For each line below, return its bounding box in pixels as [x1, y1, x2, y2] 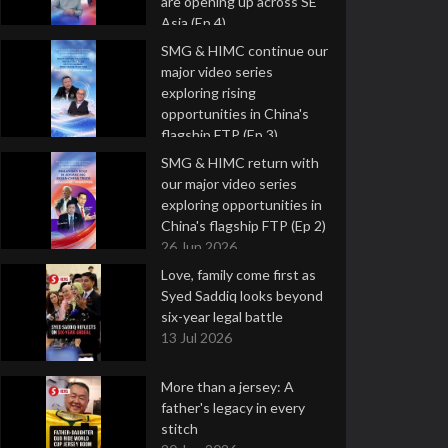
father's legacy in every [161, 399, 305, 416]
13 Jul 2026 [161, 329, 232, 346]
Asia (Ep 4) [161, 14, 226, 31]
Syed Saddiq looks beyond [161, 287, 323, 304]
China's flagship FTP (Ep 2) [161, 217, 326, 234]
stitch [161, 420, 198, 437]
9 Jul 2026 [161, 35, 224, 52]
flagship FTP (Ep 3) [161, 126, 278, 143]
